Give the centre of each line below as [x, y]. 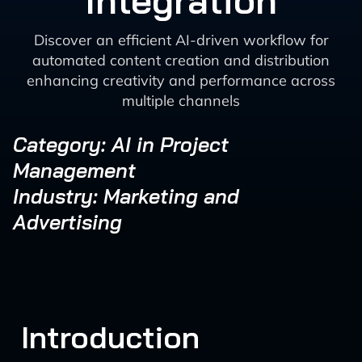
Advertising [67, 222]
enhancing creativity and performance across [181, 80]
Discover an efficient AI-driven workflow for [181, 40]
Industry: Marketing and [126, 196]
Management [74, 170]
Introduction [110, 337]
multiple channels [181, 101]
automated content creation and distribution [181, 60]
